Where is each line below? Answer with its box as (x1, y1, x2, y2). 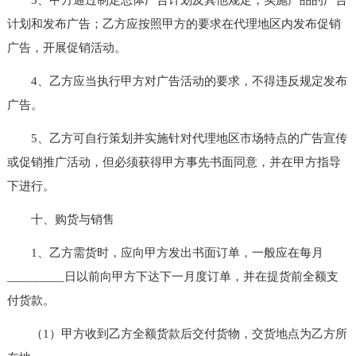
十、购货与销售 (6, 212, 114, 226)
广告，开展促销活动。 (6, 41, 126, 54)
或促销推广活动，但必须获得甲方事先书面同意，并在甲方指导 (6, 155, 341, 168)
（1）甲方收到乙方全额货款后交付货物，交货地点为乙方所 (6, 327, 347, 340)
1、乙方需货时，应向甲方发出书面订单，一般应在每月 (6, 246, 323, 259)
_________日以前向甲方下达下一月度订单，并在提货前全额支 (6, 269, 339, 283)
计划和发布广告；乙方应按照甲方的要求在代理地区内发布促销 (6, 17, 341, 30)
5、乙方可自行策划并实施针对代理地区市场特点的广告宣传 (6, 131, 347, 145)
